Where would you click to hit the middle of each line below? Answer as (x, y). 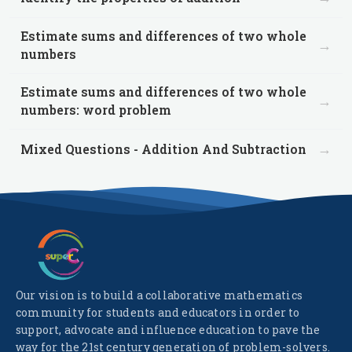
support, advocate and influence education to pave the (168, 330)
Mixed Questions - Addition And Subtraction (163, 149)
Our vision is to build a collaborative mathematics (159, 295)
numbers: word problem (96, 110)
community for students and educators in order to (158, 312)
